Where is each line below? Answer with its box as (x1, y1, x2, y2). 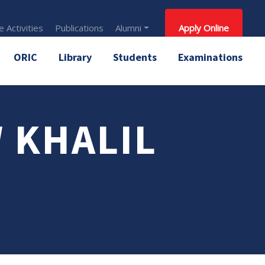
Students (113, 50, 157, 64)
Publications (55, 22, 104, 34)
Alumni (115, 22, 142, 34)
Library (59, 50, 92, 64)
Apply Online (179, 22, 229, 34)
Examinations (178, 50, 243, 64)
